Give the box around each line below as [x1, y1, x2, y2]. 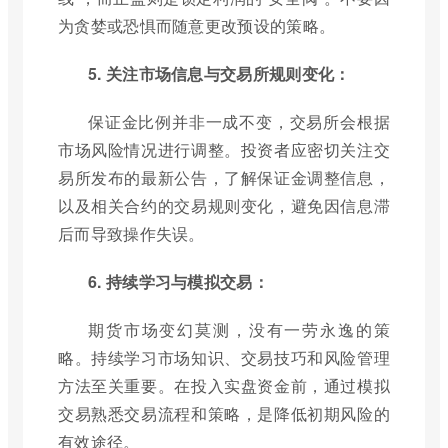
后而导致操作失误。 [58, 222, 205, 246]
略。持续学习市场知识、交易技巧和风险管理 [58, 346, 390, 370]
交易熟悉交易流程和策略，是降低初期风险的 [58, 402, 390, 426]
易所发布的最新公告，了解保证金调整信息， [58, 166, 390, 190]
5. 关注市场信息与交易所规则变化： [88, 62, 351, 86]
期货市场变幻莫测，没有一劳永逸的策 [88, 318, 390, 342]
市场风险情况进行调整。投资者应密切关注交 [58, 138, 390, 162]
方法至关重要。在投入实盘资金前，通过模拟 [58, 374, 390, 398]
